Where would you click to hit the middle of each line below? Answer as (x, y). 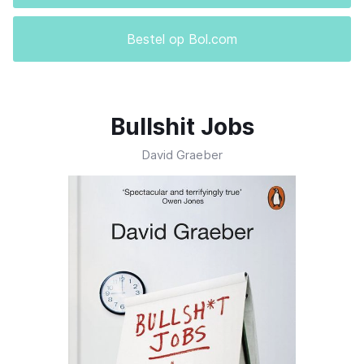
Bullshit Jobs (182, 127)
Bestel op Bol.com (182, 39)
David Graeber (182, 155)
